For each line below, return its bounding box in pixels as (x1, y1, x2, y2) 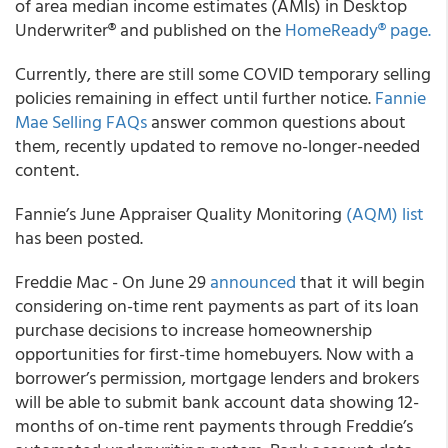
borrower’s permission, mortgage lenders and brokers (15, 364, 419, 391)
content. (15, 156, 79, 183)
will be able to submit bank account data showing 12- (15, 388, 419, 415)
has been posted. (15, 224, 143, 251)
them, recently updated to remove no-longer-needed (15, 132, 420, 159)
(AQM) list (346, 200, 424, 227)
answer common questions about (147, 108, 406, 135)
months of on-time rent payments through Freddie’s (15, 412, 413, 439)
